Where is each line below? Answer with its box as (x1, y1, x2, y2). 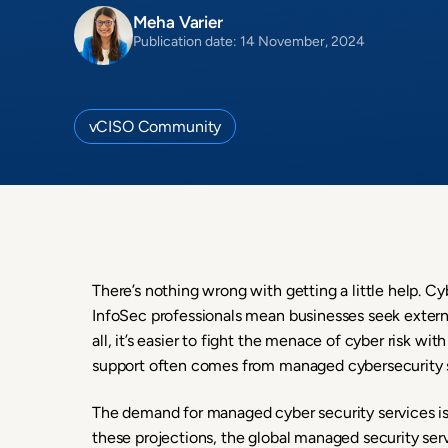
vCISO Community (88, 117, 222, 136)
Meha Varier (132, 12, 223, 32)
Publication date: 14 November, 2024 (132, 33, 365, 50)
